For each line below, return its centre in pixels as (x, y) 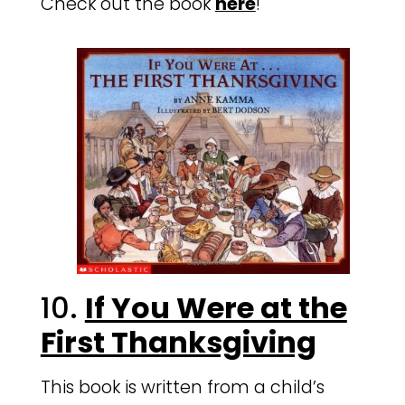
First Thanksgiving (178, 343)
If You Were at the (216, 308)
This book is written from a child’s (182, 388)
